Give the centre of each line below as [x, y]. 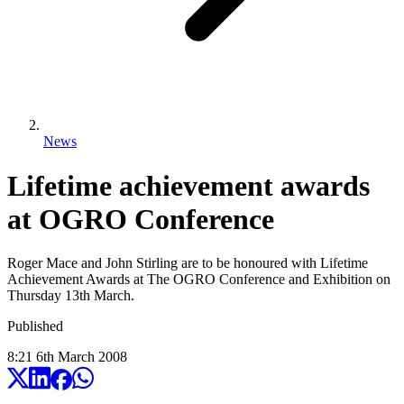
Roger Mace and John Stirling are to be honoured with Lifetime [188, 263]
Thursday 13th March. [71, 296]
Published [35, 326]
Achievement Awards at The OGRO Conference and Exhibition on [199, 280]
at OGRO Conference [141, 219]
